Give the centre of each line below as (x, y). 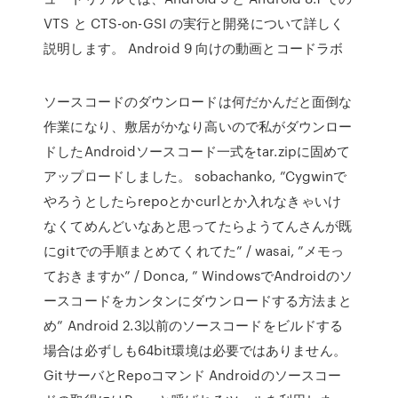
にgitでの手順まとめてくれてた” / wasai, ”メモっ (194, 251)
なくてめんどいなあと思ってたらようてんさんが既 (198, 226)
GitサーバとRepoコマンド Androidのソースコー (193, 375)
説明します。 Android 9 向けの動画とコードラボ (194, 48)
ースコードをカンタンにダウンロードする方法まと (198, 300)
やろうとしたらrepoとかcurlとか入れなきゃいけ (192, 201)
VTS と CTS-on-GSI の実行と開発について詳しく (194, 23)
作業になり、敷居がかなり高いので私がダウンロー (198, 126)
